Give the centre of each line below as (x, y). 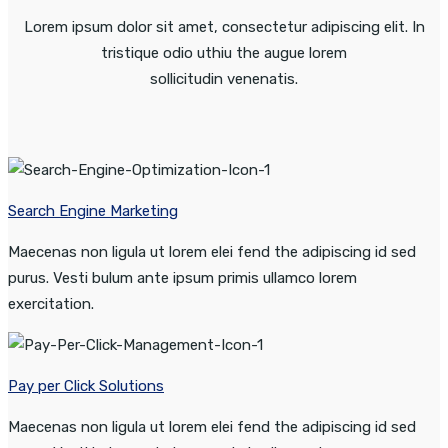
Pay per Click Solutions (86, 386)
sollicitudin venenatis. (224, 79)
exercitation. (51, 304)
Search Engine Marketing (93, 211)
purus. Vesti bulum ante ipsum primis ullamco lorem (182, 278)
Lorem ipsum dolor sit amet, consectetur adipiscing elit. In (224, 27)
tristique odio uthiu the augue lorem (224, 53)
